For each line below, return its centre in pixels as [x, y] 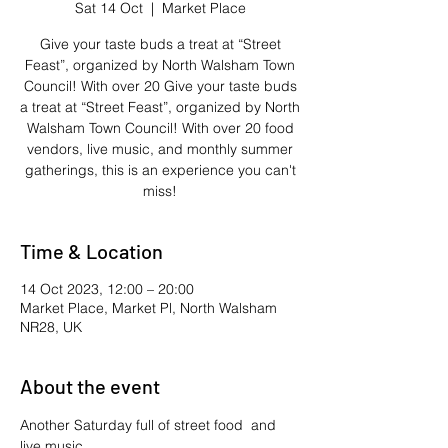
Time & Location [91, 251]
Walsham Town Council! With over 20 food [160, 128]
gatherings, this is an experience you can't [160, 170]
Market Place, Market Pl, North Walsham [148, 308]
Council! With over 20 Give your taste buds [160, 86]
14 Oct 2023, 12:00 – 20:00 [107, 289]
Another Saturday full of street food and [150, 425]
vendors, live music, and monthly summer [160, 149]
